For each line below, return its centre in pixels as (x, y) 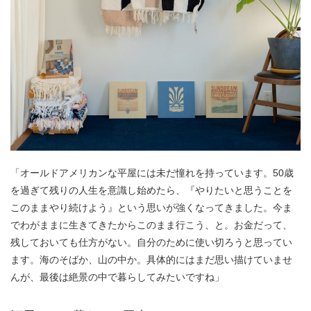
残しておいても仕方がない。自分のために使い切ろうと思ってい (151, 243)
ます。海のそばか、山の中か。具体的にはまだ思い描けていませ (151, 260)
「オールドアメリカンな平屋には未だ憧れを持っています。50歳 (152, 173)
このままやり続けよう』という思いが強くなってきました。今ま (151, 208)
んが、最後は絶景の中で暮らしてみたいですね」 (117, 277)
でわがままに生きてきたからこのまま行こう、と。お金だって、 (151, 225)
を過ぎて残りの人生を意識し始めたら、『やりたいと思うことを (151, 191)
